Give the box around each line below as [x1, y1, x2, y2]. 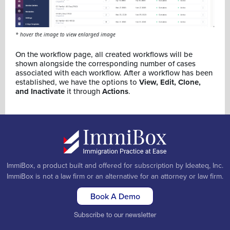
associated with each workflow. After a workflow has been [15, 67, 213, 79]
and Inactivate [15, 86, 65, 98]
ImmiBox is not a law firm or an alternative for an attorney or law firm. [7, 170, 223, 181]
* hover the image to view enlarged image [15, 31, 116, 39]
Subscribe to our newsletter [74, 210, 156, 219]
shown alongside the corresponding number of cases [15, 58, 196, 69]
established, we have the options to [15, 76, 139, 88]
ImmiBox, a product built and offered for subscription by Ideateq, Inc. [7, 160, 223, 170]
